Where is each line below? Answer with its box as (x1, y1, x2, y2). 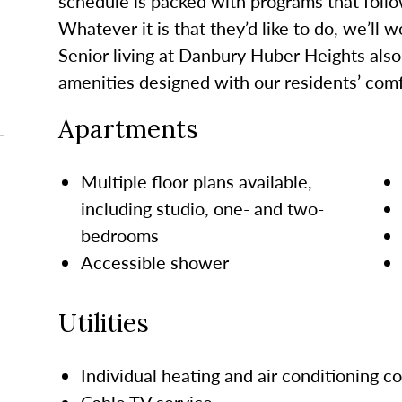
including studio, (80, 195, 214, 221)
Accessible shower (80, 249, 229, 275)
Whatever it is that (57, 14, 210, 40)
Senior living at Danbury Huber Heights (57, 41, 370, 67)
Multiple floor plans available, (80, 168, 312, 194)
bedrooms (80, 222, 159, 248)
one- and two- (213, 195, 324, 221)
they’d (209, 14, 258, 40)
